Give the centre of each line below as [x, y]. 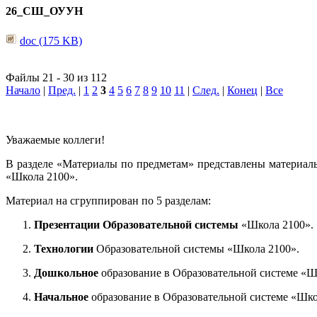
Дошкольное [66, 272]
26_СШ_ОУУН [44, 11]
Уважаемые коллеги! [55, 139]
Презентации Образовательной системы [136, 224]
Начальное [61, 296]
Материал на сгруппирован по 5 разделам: [108, 200]
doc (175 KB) [51, 40]
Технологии [65, 248]
